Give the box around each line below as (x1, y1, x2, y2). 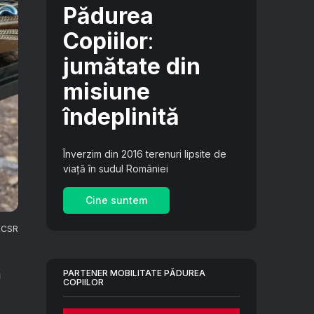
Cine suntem (86, 194, 147, 206)
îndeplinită (63, 103, 179, 130)
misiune (63, 78, 150, 105)
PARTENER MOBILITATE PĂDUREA (63, 268, 205, 278)
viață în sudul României (63, 163, 168, 175)
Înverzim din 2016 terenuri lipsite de (63, 148, 226, 160)
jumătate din (63, 53, 200, 80)
